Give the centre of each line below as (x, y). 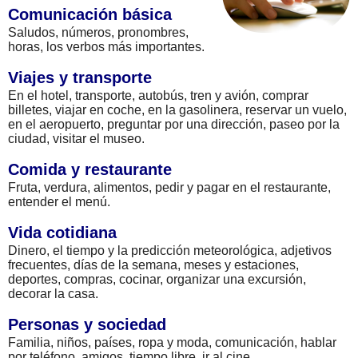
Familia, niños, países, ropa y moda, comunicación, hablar (172, 342)
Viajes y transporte (80, 77)
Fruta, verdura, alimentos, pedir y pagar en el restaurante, (169, 187)
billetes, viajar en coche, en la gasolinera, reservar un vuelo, (177, 109)
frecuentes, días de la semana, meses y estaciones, (153, 265)
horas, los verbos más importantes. (106, 46)
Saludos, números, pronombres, (98, 32)
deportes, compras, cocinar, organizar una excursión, (157, 279)
